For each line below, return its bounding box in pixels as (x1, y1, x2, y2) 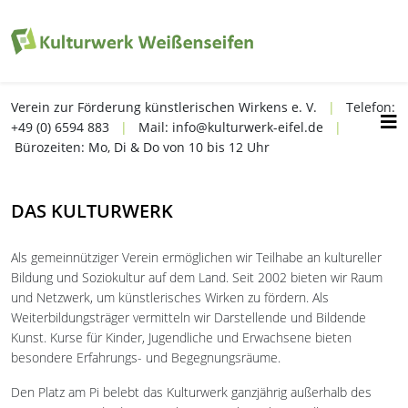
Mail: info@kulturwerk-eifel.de (127, 118, 334, 136)
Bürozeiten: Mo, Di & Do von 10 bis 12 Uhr (11, 138, 270, 156)
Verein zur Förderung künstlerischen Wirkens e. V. (11, 98, 328, 116)
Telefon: (335, 98, 395, 116)
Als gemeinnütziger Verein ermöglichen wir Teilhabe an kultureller (11, 249, 382, 266)
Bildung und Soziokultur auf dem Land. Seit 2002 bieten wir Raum (11, 269, 382, 286)
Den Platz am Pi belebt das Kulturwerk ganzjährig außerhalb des (11, 383, 372, 401)
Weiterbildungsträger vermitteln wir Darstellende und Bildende (11, 309, 366, 326)
